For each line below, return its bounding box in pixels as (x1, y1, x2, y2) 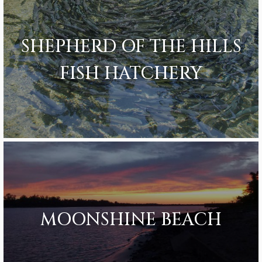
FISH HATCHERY (60, 61, 202, 85)
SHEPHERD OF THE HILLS (20, 35, 242, 58)
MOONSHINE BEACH (40, 208, 222, 232)
